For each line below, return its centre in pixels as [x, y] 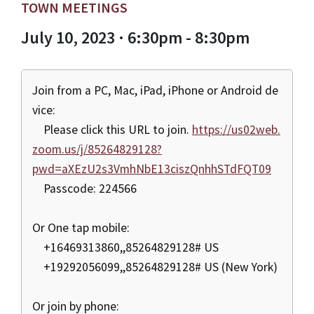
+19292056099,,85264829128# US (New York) [155, 267]
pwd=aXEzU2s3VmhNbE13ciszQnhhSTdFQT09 [152, 169]
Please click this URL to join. [112, 130]
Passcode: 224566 [84, 189]
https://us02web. [236, 130]
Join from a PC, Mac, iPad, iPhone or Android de [155, 91]
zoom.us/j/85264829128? [97, 150]
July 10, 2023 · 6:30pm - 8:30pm [135, 38]
